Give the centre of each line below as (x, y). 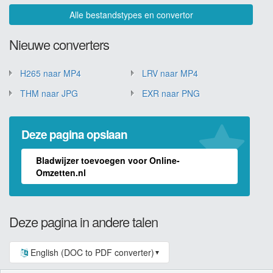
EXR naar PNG (171, 93)
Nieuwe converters (59, 44)
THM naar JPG (49, 93)
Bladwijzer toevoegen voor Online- (108, 160)
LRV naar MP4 (170, 73)
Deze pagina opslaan (74, 134)
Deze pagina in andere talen (83, 221)
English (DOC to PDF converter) (92, 252)
